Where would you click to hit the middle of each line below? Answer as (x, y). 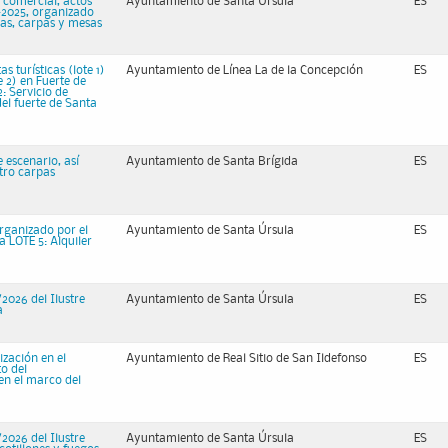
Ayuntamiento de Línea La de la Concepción (244, 70)
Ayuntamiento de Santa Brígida (212, 161)
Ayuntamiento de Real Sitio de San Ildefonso (246, 358)
